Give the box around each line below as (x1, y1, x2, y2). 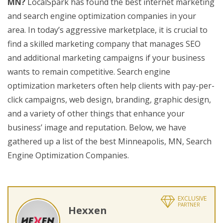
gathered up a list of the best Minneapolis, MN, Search (7, 136, 212, 147)
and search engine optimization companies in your (7, 10, 196, 21)
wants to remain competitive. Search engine (7, 66, 170, 77)
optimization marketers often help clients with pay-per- (7, 80, 215, 91)
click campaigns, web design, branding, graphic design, (7, 94, 211, 105)
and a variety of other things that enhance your (7, 108, 185, 119)
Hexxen (68, 204, 107, 217)
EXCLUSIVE (178, 194, 207, 203)
